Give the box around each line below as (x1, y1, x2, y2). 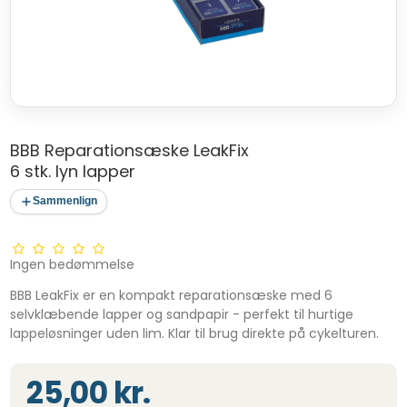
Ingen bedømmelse (10, 254, 135, 273)
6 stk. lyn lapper (10, 159, 136, 183)
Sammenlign (33, 195, 98, 207)
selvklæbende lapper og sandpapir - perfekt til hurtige (10, 304, 354, 323)
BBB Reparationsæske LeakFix (10, 138, 250, 162)
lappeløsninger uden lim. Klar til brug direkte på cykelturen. (10, 323, 380, 342)
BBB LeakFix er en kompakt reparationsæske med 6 (10, 285, 333, 304)
